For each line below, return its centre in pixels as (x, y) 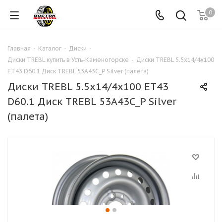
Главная (19, 48)
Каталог (50, 48)
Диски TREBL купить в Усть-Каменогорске (68, 60)
